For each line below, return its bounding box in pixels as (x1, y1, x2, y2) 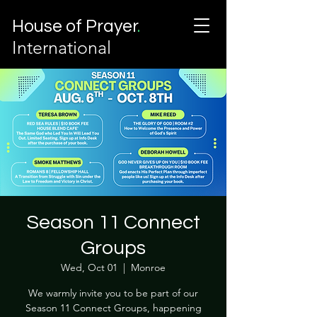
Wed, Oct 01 (61, 261, 117, 274)
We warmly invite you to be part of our (28, 287, 198, 299)
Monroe (131, 261, 166, 274)
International (12, 37, 111, 58)
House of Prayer (12, 17, 138, 35)
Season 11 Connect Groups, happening (25, 301, 202, 314)
